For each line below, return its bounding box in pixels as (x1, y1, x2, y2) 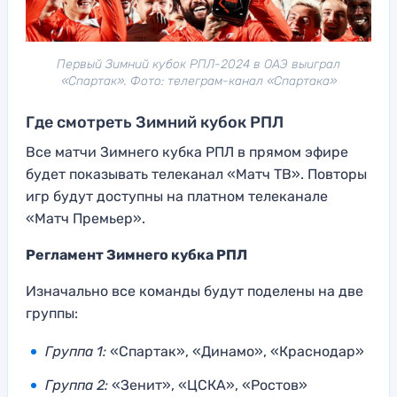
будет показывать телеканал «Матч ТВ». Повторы (26, 166, 367, 183)
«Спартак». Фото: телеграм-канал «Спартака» (60, 74, 337, 90)
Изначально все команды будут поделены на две (26, 283, 363, 300)
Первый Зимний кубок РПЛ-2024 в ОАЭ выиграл (57, 57, 340, 73)
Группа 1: (45, 343, 106, 361)
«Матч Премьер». (26, 210, 145, 228)
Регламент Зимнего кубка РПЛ (26, 246, 247, 264)
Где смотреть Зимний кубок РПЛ (26, 113, 284, 133)
